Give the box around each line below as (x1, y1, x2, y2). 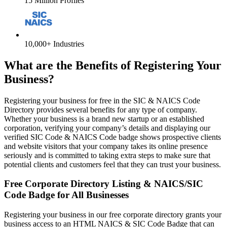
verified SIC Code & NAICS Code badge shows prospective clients (4, 132, 221, 141)
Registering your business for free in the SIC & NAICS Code (4, 96, 200, 105)
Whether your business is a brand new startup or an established (4, 114, 204, 123)
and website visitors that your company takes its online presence (4, 141, 208, 150)
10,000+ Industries (24, 39, 84, 48)
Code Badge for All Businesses (4, 190, 129, 201)
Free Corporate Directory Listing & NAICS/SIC (4, 178, 203, 190)
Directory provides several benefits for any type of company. (4, 105, 197, 114)
